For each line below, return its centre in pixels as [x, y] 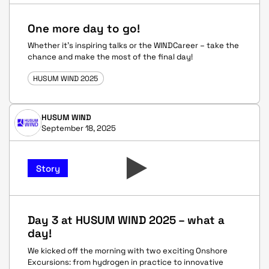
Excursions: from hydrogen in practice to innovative [125, 262]
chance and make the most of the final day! [110, 57]
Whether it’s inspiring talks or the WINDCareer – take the [133, 45]
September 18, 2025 [78, 128]
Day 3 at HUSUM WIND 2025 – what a [126, 220]
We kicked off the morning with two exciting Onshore [128, 250]
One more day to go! [84, 28]
